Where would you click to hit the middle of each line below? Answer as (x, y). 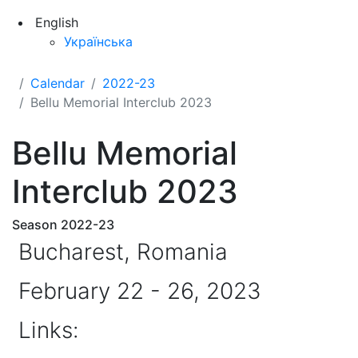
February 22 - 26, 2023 (140, 291)
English (57, 22)
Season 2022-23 (63, 225)
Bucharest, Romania (123, 252)
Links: (49, 330)
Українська (98, 42)
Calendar (58, 83)
